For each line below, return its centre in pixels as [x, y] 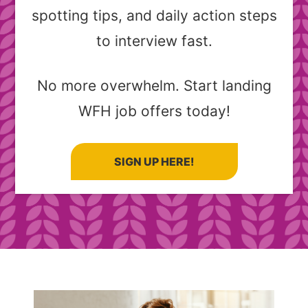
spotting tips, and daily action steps [154, 16]
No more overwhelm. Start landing [154, 86]
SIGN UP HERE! [154, 162]
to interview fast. [154, 41]
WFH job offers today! [154, 111]
